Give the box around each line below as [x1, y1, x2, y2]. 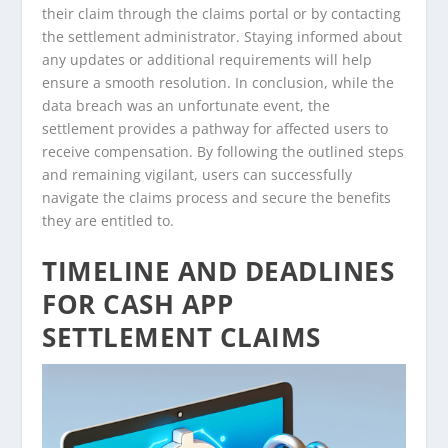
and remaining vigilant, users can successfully [42, 165, 353, 185]
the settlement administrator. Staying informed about [42, 27, 403, 47]
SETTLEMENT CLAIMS [42, 318, 321, 355]
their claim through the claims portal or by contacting [42, 4, 402, 24]
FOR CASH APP [42, 285, 234, 322]
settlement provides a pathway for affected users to [42, 119, 389, 139]
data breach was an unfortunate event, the [42, 96, 331, 116]
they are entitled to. [42, 211, 175, 231]
